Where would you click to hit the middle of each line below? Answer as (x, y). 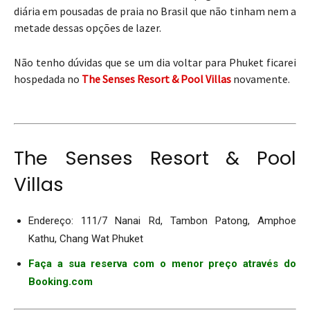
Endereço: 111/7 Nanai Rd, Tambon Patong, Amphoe (162, 221)
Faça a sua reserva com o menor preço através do (162, 264)
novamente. (261, 79)
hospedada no (48, 79)
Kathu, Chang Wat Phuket (86, 239)
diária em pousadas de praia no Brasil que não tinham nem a (155, 11)
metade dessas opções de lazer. (88, 28)
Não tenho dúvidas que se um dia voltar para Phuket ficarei (155, 63)
